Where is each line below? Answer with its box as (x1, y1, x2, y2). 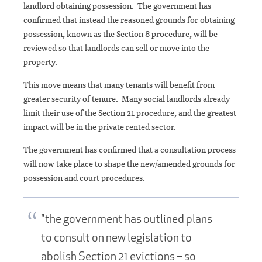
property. (23, 56, 57, 68)
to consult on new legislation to (41, 230, 192, 245)
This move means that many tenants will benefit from (23, 79, 215, 91)
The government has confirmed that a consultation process (23, 144, 236, 156)
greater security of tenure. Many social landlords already (23, 93, 230, 105)
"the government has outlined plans (41, 211, 212, 226)
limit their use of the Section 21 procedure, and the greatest (23, 107, 236, 119)
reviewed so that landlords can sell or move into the (23, 42, 209, 54)
